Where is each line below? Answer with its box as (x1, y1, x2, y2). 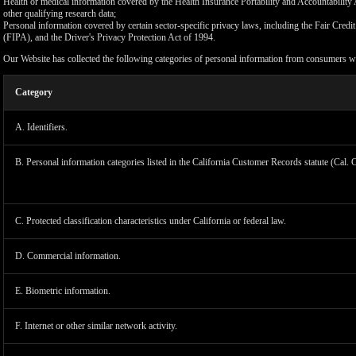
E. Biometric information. (15, 285, 110, 296)
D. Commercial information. (15, 250, 121, 261)
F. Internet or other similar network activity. (15, 320, 177, 331)
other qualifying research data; (3, 8, 116, 19)
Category (15, 87, 52, 98)
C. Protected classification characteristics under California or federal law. (15, 215, 286, 226)
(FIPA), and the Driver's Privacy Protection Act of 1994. (3, 32, 215, 43)
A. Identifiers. (15, 122, 68, 133)
